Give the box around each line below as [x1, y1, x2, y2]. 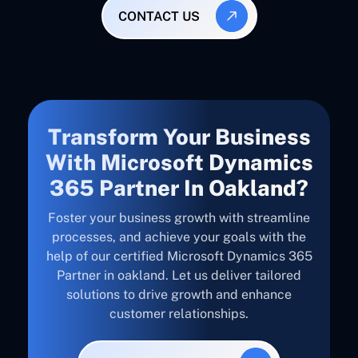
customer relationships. [109, 306, 249, 322]
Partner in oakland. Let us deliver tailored [57, 268, 301, 284]
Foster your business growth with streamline [48, 210, 310, 226]
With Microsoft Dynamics [45, 149, 313, 176]
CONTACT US [118, 8, 200, 24]
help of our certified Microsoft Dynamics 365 [46, 249, 312, 265]
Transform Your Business [47, 124, 311, 150]
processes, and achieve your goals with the [52, 229, 306, 245]
